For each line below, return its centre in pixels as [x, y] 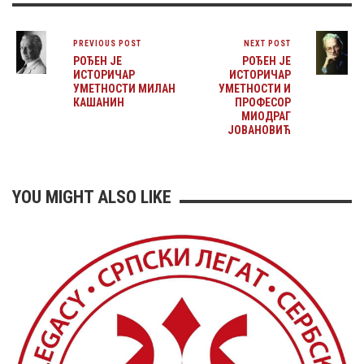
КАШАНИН [99, 103]
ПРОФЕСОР [262, 103]
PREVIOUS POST [107, 44]
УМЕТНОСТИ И [254, 89]
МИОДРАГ [266, 117]
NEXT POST [267, 44]
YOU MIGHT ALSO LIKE [92, 197]
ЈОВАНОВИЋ [259, 130]
